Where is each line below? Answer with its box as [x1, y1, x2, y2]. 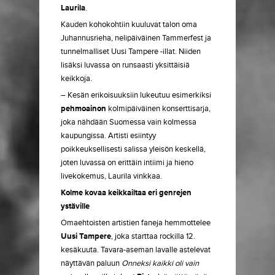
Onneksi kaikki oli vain [122, 258, 199, 268]
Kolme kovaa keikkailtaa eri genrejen [61, 188, 192, 198]
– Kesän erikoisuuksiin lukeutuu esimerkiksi [61, 90, 211, 100]
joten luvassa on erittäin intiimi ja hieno [61, 158, 193, 168]
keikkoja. [61, 74, 92, 83]
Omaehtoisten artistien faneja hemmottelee [61, 218, 211, 228]
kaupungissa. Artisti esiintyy [61, 131, 156, 141]
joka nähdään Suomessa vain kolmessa [61, 117, 196, 127]
